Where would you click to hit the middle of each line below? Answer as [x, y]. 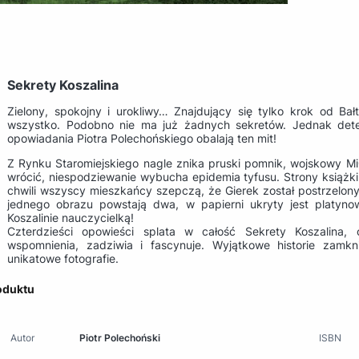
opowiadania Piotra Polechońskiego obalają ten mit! [143, 138]
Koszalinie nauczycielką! [71, 217]
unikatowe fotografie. [63, 258]
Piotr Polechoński [120, 337]
